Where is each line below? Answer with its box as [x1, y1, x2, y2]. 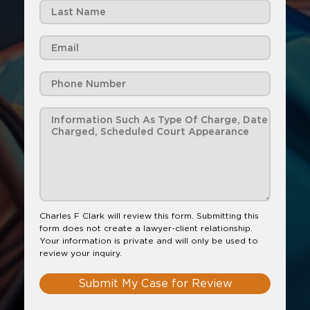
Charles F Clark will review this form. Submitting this [39, 210, 259, 221]
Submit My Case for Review [77, 277, 232, 290]
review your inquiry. [39, 248, 122, 258]
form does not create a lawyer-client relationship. [39, 223, 253, 233]
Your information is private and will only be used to [39, 235, 258, 246]
